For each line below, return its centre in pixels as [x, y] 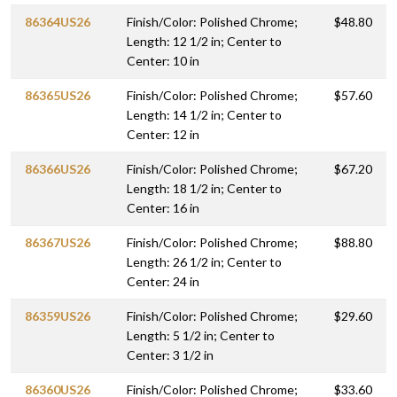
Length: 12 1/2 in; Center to [204, 42]
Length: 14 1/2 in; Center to [204, 115]
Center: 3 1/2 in [170, 355]
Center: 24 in [163, 282]
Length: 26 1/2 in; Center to [204, 262]
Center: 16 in [163, 208]
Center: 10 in [163, 61]
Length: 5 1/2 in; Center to [201, 336]
